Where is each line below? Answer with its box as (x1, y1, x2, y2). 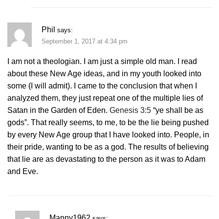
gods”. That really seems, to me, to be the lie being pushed (7, 118, 209, 127)
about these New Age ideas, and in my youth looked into (7, 69, 201, 78)
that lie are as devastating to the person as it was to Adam (7, 155, 205, 164)
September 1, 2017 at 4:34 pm (42, 37, 128, 45)
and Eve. (7, 167, 38, 176)
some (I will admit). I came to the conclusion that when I (7, 82, 197, 90)
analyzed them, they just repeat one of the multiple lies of (7, 94, 203, 103)
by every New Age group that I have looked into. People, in (7, 131, 209, 139)
